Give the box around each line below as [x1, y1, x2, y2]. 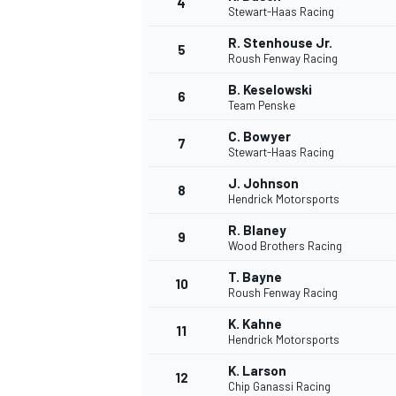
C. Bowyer [228, 128, 291, 145]
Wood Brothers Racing [228, 239, 342, 254]
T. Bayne [228, 269, 282, 286]
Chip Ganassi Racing [228, 379, 331, 394]
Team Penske [228, 98, 295, 113]
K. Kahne [228, 316, 282, 332]
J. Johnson [228, 175, 299, 192]
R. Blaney [228, 222, 286, 239]
